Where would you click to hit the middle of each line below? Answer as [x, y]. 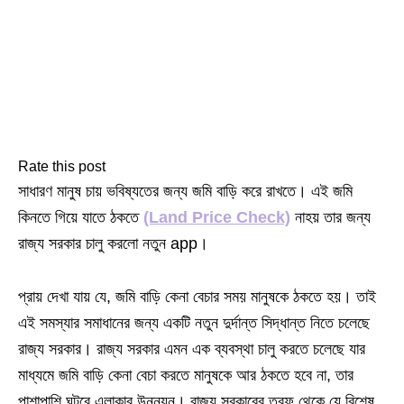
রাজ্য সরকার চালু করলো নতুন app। [113, 243]
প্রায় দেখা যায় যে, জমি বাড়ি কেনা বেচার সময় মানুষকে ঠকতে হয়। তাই [197, 296]
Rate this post [62, 166]
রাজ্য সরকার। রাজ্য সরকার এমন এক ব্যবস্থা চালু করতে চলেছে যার [192, 349]
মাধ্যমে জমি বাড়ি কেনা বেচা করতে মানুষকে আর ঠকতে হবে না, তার [186, 375]
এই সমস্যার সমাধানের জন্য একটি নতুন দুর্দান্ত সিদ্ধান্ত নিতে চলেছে [194, 322]
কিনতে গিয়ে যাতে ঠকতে [81, 217]
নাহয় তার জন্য [331, 217]
